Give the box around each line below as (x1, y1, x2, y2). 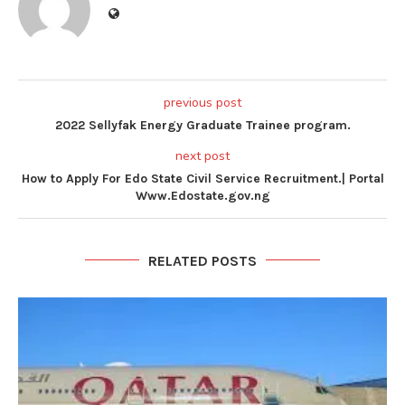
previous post (164, 93, 241, 111)
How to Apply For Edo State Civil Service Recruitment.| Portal (21, 170, 384, 186)
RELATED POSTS (148, 251, 257, 269)
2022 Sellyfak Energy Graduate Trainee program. (54, 117, 351, 133)
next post (175, 146, 230, 165)
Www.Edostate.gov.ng (135, 187, 270, 203)
